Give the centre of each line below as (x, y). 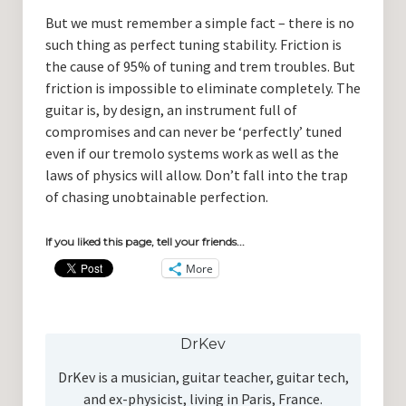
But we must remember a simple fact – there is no (199, 23)
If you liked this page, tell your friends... (145, 242)
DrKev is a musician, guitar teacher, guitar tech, (203, 377)
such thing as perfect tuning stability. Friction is (193, 45)
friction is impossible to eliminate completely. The (203, 88)
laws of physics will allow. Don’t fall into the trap (196, 175)
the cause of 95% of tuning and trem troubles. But (200, 67)
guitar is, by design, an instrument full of (171, 110)
